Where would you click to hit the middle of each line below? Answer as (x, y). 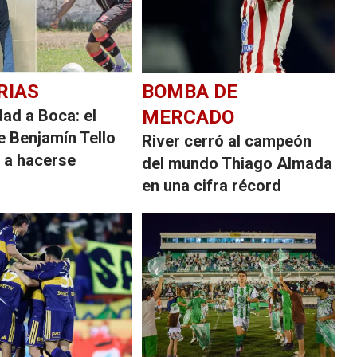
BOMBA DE (190, 91)
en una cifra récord (212, 185)
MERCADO (188, 117)
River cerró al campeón (227, 141)
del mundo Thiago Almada (237, 163)
